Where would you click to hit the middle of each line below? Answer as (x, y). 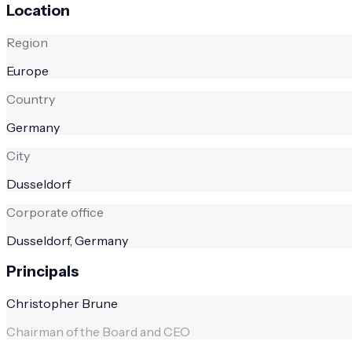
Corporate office (55, 212)
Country (31, 99)
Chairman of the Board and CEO (98, 332)
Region (27, 42)
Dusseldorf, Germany (67, 240)
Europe (27, 70)
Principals (42, 272)
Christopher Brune (62, 304)
